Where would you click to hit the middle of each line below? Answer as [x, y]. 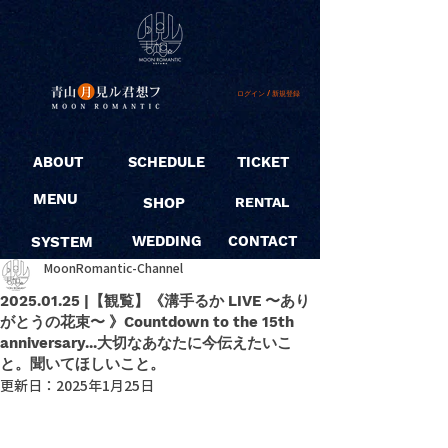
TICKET [263, 162]
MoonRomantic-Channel [113, 268]
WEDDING [166, 241]
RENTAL [262, 202]
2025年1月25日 [105, 385]
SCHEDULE [166, 162]
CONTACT [262, 241]
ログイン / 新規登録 [268, 93]
